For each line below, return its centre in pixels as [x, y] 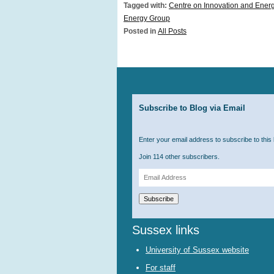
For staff [161, 268]
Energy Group [147, 18]
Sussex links [166, 230]
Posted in [141, 31]
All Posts [172, 31]
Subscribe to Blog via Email [192, 108]
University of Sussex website [197, 250]
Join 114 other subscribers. [179, 157]
